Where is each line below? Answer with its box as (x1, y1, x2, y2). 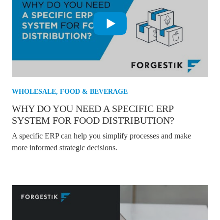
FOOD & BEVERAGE (60, 87, 128, 95)
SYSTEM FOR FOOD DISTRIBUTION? (12, 114, 174, 126)
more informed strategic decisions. (12, 143, 117, 152)
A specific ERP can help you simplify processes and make (12, 131, 191, 140)
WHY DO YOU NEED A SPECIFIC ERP (12, 103, 173, 114)
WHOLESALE (12, 87, 56, 95)
